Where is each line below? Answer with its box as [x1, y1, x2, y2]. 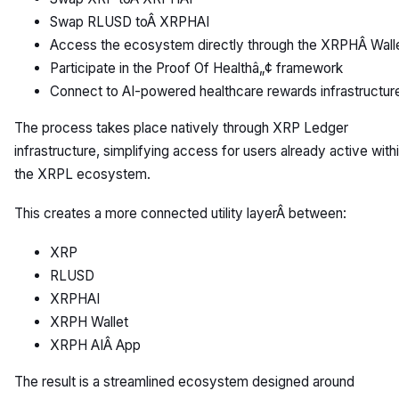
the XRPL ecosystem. [14, 165, 151, 183]
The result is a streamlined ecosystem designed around [14, 373, 354, 391]
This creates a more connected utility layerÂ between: [14, 204, 346, 222]
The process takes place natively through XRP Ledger [14, 118, 348, 136]
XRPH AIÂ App [50, 336, 141, 354]
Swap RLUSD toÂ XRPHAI [50, 12, 209, 30]
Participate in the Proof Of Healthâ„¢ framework [50, 59, 343, 77]
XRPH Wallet [50, 313, 128, 330]
